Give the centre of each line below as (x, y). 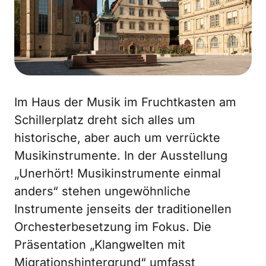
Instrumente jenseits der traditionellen (123, 209)
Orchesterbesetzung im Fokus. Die (113, 227)
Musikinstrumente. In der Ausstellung (121, 156)
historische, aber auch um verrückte (117, 138)
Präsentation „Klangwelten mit (100, 245)
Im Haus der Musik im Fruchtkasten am (125, 102)
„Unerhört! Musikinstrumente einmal (118, 174)
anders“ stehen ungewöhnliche (102, 191)
